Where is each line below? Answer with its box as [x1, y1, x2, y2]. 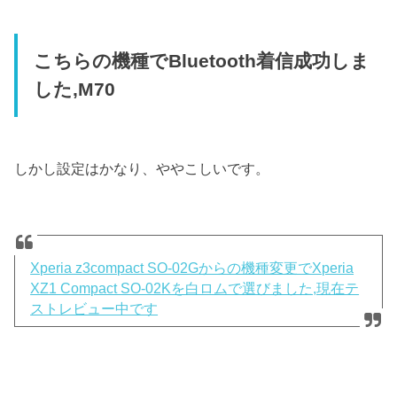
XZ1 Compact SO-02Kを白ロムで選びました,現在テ [30, 280, 360, 296]
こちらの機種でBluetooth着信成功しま [33, 51, 370, 73]
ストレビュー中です [30, 300, 159, 316]
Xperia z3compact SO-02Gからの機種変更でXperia [30, 260, 354, 276]
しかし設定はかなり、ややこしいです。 [14, 160, 270, 176]
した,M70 [33, 79, 115, 101]
